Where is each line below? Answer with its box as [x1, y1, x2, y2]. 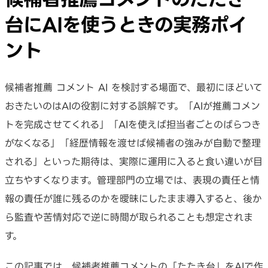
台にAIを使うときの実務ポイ [5, 13, 246, 35]
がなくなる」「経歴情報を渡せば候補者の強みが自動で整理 [5, 138, 261, 149]
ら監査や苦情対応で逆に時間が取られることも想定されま [5, 212, 253, 223]
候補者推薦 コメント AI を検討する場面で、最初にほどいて [5, 82, 263, 93]
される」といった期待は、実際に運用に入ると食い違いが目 [5, 156, 263, 167]
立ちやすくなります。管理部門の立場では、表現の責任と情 [5, 175, 260, 186]
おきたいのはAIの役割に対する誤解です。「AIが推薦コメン [5, 100, 260, 112]
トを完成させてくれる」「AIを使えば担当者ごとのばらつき [5, 119, 261, 130]
